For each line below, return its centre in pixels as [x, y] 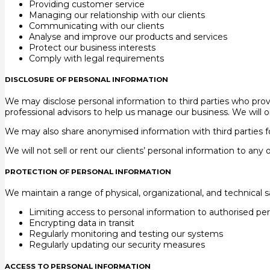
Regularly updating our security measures [117, 245]
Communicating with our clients [96, 26]
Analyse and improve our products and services [128, 36]
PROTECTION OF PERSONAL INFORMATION [88, 171]
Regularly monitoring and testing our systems [126, 234]
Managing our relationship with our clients [117, 15]
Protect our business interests [92, 47]
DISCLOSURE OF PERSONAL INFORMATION [86, 80]
